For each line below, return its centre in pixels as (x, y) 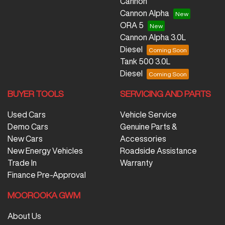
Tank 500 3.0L (145, 61)
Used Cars (27, 114)
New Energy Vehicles (45, 150)
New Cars (25, 138)
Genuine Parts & (149, 126)
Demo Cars (28, 126)
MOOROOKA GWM (44, 195)
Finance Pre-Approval (47, 175)
